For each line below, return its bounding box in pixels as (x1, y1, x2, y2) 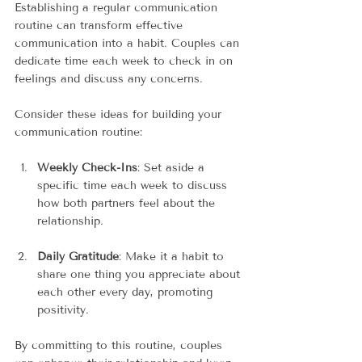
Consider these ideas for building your (15, 107, 225, 121)
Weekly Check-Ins (37, 160, 137, 175)
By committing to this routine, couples (15, 338, 226, 352)
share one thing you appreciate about (37, 267, 244, 281)
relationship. (37, 213, 107, 228)
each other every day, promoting (37, 284, 217, 299)
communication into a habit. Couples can (15, 36, 243, 50)
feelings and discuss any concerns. (15, 71, 203, 86)
